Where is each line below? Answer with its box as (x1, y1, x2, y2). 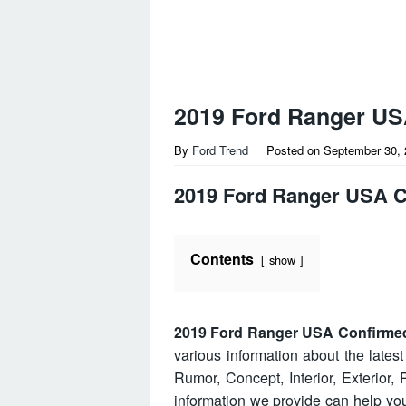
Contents (190, 248, 254, 269)
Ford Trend (192, 141, 248, 159)
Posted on (266, 141, 324, 159)
